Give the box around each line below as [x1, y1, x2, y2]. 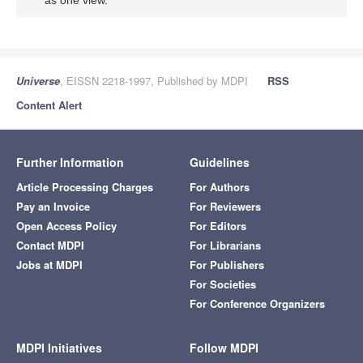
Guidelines [190, 154, 250, 171]
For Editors [190, 218, 246, 234]
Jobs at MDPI [16, 257, 83, 273]
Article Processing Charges [16, 179, 153, 195]
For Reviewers [190, 199, 261, 215]
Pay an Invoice [16, 199, 90, 215]
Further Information [16, 154, 124, 171]
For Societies [190, 276, 256, 293]
